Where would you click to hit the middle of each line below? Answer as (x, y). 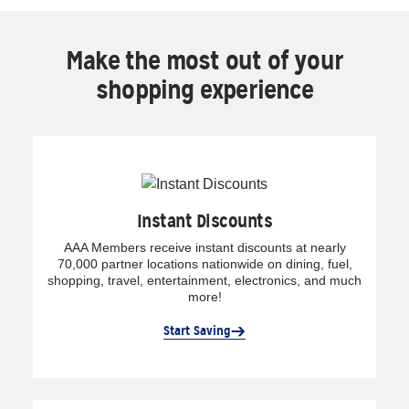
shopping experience (204, 90)
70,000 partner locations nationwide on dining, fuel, (204, 263)
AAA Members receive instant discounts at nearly (204, 247)
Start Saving (197, 330)
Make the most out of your (204, 61)
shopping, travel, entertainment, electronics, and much (204, 280)
